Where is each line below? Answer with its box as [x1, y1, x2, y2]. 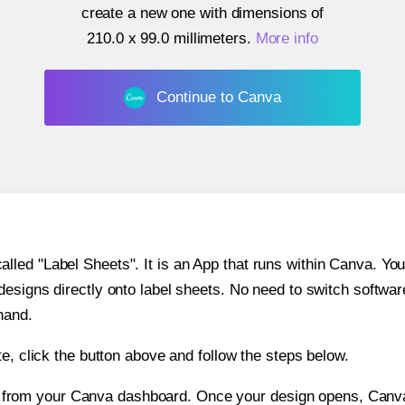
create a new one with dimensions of [80, 5, 325, 23]
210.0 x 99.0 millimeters [87, 30, 247, 48]
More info [255, 30, 318, 48]
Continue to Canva [155, 88, 281, 106]
